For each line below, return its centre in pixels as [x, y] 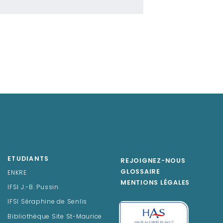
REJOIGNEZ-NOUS [153, 161]
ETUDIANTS [28, 159]
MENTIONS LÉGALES [155, 183]
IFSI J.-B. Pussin [33, 187]
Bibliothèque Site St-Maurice [55, 217]
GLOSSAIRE [140, 172]
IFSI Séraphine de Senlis [47, 202]
